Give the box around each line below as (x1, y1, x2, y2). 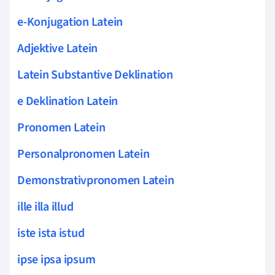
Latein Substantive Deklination (17, 66, 173, 83)
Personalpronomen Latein (17, 145, 150, 163)
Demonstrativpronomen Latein (17, 171, 174, 189)
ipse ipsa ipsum (17, 250, 96, 268)
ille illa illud (17, 198, 74, 215)
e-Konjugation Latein (17, 13, 123, 31)
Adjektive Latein (17, 39, 98, 57)
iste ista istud (17, 224, 85, 242)
